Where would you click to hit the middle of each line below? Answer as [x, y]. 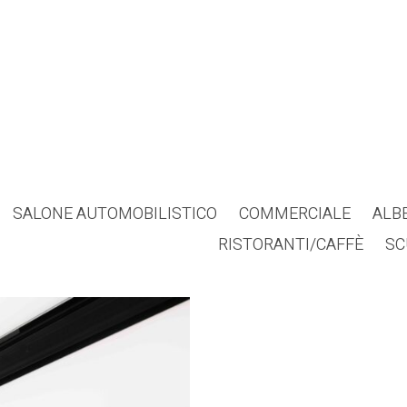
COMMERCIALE [295, 213]
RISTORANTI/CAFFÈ [291, 244]
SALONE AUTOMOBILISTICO [115, 213]
